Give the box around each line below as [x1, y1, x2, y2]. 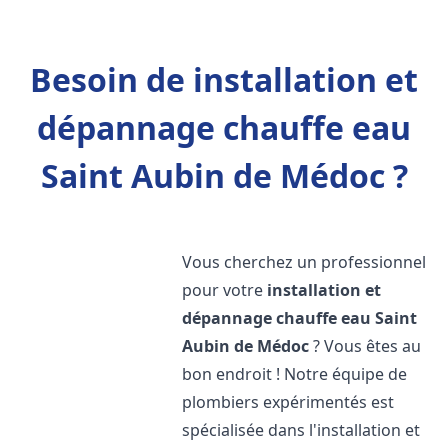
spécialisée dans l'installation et [182, 419, 421, 441]
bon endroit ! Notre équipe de [182, 363, 408, 385]
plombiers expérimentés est [182, 391, 395, 413]
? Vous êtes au [309, 335, 422, 357]
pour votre [182, 279, 268, 301]
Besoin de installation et [30, 58, 418, 101]
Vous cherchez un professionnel [182, 251, 427, 273]
